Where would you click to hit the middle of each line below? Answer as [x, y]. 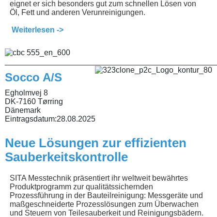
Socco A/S [33, 77]
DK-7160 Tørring [34, 101]
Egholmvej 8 [26, 93]
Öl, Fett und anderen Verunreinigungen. [78, 12]
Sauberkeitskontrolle [66, 157]
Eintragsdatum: [31, 119]
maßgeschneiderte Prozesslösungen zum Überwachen [104, 204]
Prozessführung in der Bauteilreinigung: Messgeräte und [106, 195]
